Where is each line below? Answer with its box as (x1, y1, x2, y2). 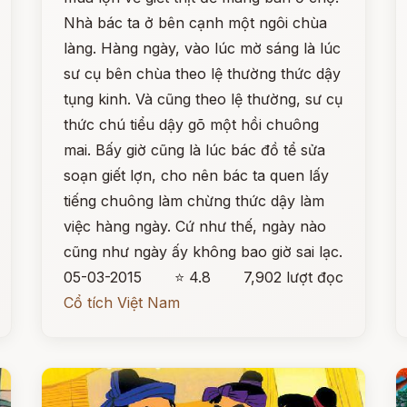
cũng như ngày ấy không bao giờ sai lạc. (64, 243, 343, 261)
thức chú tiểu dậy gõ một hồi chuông (64, 115, 320, 134)
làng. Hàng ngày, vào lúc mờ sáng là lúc (64, 39, 342, 57)
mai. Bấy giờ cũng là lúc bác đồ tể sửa (64, 141, 326, 159)
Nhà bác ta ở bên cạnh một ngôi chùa (64, 14, 328, 32)
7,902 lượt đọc (243, 268, 343, 286)
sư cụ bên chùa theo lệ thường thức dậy (64, 65, 342, 83)
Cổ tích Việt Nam (64, 293, 181, 312)
